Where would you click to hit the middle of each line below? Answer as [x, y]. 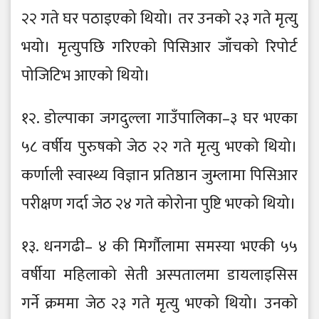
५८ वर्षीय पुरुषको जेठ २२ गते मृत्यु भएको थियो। [159, 147]
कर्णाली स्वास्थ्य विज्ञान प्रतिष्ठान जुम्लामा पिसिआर [159, 176]
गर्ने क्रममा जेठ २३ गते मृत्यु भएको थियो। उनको [159, 304]
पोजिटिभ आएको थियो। [86, 76]
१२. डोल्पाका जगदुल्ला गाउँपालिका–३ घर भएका [159, 119]
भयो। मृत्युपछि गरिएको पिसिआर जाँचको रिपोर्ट [159, 48]
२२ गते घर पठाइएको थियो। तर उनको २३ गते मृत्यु [159, 19]
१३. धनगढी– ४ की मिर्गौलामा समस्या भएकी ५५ [159, 247]
